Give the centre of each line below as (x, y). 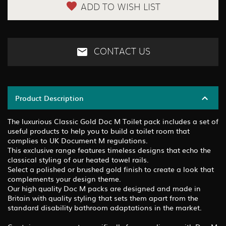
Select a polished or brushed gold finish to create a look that (111, 169)
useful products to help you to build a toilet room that (99, 130)
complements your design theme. (64, 178)
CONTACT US (121, 52)
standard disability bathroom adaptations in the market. (105, 207)
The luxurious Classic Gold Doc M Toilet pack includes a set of (113, 121)
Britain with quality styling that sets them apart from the (103, 197)
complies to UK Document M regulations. (78, 140)
